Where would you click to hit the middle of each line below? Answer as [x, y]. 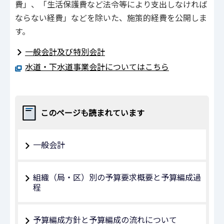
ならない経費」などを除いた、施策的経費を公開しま [111, 18]
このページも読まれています [92, 112]
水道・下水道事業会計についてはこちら [97, 67]
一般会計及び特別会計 [65, 51]
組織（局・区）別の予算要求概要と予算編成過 [117, 177]
